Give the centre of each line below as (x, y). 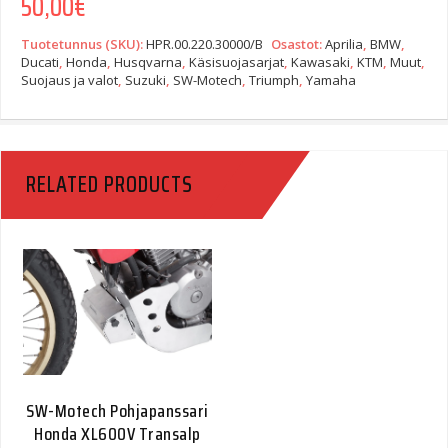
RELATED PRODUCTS (109, 184)
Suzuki (145, 80)
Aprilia (344, 44)
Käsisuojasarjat (236, 62)
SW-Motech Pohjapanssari (117, 411)
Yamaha (331, 80)
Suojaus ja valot (69, 80)
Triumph (274, 80)
